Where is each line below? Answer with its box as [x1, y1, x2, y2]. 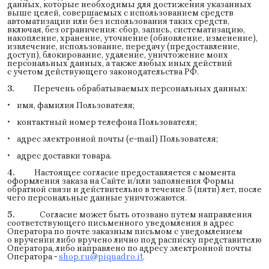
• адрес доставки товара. [7, 150, 112, 161]
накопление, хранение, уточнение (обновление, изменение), [7, 32, 258, 43]
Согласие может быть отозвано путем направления [14, 209, 252, 220]
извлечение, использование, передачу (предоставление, [7, 41, 240, 52]
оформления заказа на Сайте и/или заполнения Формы [7, 175, 234, 186]
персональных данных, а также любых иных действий [7, 58, 232, 68]
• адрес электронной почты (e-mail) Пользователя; [7, 133, 218, 144]
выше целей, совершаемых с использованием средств [7, 7, 234, 18]
